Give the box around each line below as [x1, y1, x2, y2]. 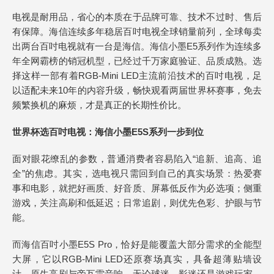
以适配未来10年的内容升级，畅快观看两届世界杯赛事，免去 [12, 85, 262, 96]
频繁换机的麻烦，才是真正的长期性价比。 [12, 100, 187, 111]
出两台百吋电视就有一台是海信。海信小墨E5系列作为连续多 [12, 41, 262, 52]
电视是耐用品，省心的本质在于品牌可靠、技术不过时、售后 [12, 12, 262, 23]
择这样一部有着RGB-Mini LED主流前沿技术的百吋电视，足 [12, 70, 262, 81]
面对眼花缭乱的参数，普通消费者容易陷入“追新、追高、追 [12, 154, 262, 165]
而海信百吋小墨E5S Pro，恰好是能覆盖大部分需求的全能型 [12, 239, 262, 250]
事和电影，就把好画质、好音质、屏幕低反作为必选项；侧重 [12, 183, 262, 194]
